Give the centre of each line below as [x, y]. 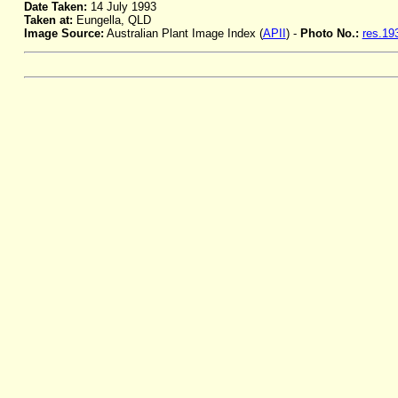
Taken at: [48, 20]
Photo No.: [331, 34]
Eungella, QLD [111, 20]
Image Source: [64, 34]
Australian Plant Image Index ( [183, 34]
